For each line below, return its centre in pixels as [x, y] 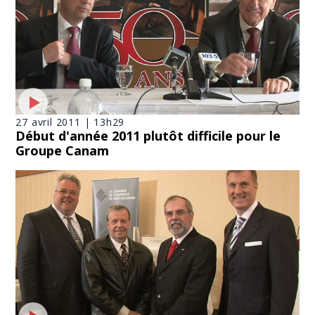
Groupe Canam [63, 150]
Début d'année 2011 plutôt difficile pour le [148, 135]
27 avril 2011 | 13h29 [70, 122]
